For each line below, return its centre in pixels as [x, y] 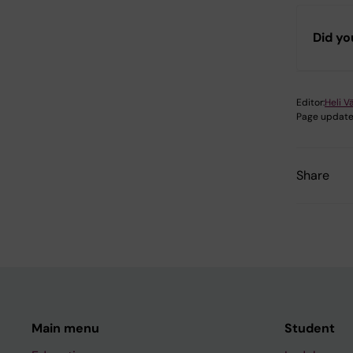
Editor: [310, 103]
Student [310, 329]
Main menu [65, 329]
